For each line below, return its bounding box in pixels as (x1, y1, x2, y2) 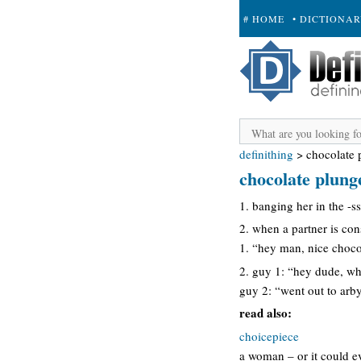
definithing (239, 146, 293, 162)
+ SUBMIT (243, 49, 295, 62)
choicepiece (239, 327, 299, 344)
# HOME (243, 12, 284, 25)
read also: (239, 304, 292, 322)
